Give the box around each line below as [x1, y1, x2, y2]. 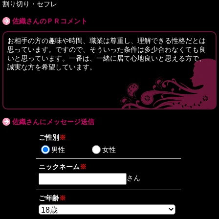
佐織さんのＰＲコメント [12, 17, 88, 25]
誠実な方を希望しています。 [7, 63, 96, 71]
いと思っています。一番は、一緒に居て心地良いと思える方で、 [7, 54, 206, 62]
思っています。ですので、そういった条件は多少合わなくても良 [7, 45, 206, 53]
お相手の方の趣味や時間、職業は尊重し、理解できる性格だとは [7, 37, 206, 44]
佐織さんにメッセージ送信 [12, 118, 94, 126]
